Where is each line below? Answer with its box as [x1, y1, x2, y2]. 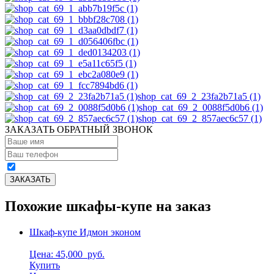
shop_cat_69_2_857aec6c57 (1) [138, 113, 262, 124]
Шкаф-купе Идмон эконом [29, 226, 141, 237]
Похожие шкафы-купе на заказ [5, 198, 211, 214]
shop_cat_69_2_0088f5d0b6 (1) [139, 102, 263, 113]
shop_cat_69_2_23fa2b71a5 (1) [138, 91, 261, 102]
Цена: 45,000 [29, 248, 85, 259]
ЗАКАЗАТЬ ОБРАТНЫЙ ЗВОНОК [5, 124, 153, 135]
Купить [29, 259, 60, 270]
